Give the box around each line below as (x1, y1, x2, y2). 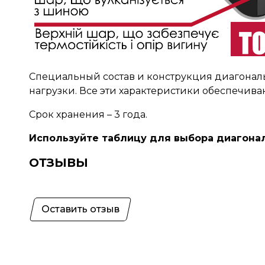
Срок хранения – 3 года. (28, 108, 147, 120)
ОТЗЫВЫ (28, 155, 88, 170)
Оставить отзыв (41, 203, 119, 215)
